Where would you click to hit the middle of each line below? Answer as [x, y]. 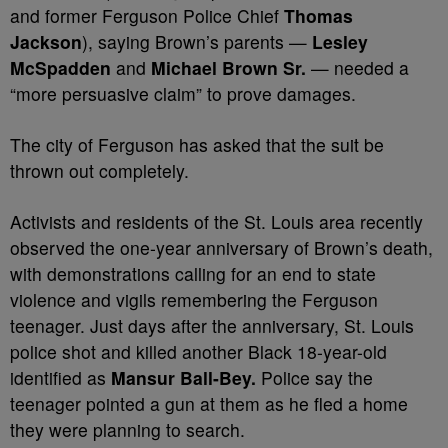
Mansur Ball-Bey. [183, 377]
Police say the [314, 377]
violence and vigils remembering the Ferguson [194, 299]
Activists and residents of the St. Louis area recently [216, 221]
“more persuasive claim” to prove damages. [183, 93]
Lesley [340, 41]
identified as [60, 377]
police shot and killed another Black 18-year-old [198, 351]
